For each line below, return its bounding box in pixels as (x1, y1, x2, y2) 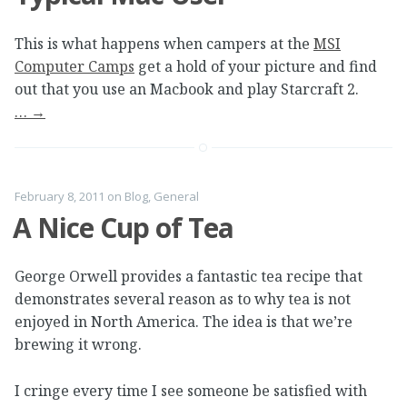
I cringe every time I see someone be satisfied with (15, 380, 367, 401)
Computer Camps (15, 55, 134, 76)
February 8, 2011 (15, 187, 104, 204)
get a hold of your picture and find (134, 55, 377, 76)
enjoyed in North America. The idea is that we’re (15, 312, 352, 333)
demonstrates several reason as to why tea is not (15, 289, 351, 310)
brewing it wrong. (15, 334, 142, 355)
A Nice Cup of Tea (13, 208, 233, 246)
